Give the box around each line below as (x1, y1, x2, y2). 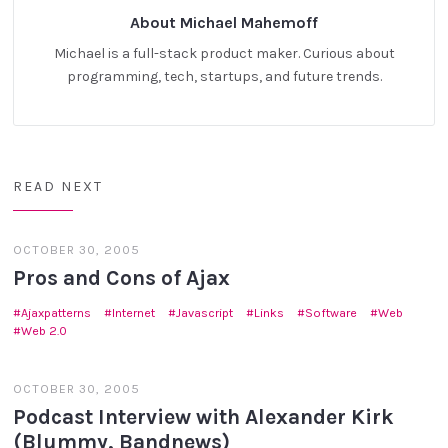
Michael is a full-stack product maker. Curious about (53, 45, 395, 63)
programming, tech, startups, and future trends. (66, 68, 382, 86)
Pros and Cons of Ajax (13, 265, 231, 291)
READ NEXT (13, 178, 104, 196)
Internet (112, 305, 156, 320)
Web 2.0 (21, 323, 68, 338)
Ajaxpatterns (21, 305, 92, 320)
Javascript (176, 305, 234, 320)
